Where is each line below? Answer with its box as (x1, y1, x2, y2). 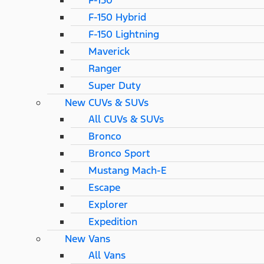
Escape (88, 181, 120, 194)
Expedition (88, 215, 137, 228)
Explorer (88, 198, 128, 211)
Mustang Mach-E (88, 164, 167, 177)
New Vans (65, 232, 110, 245)
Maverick (88, 45, 130, 58)
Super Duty (88, 79, 141, 92)
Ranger (88, 62, 121, 75)
